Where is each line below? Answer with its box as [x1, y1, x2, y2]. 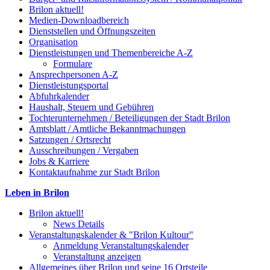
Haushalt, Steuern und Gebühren [29, 101, 154, 112]
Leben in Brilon [5, 187, 69, 198]
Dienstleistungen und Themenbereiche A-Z [29, 47, 193, 58]
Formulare [53, 58, 92, 69]
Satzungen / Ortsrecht [29, 134, 111, 145]
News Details [53, 218, 104, 229]
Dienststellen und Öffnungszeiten [29, 25, 155, 36]
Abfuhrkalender [29, 90, 89, 101]
